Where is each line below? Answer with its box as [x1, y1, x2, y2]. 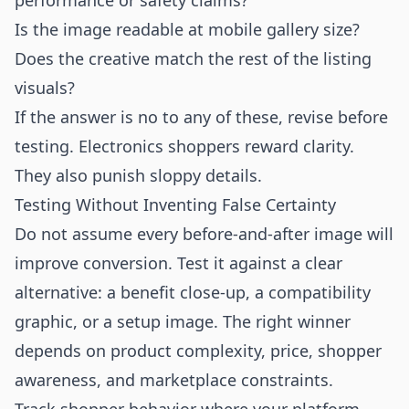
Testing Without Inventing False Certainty [15, 194, 336, 215]
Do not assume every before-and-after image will [15, 223, 393, 245]
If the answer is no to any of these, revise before [15, 106, 388, 128]
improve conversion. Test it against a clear [15, 252, 342, 274]
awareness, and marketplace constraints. [15, 369, 333, 391]
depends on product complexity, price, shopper [15, 340, 382, 362]
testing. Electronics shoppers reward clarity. [15, 135, 354, 157]
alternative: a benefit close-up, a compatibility [15, 281, 371, 303]
